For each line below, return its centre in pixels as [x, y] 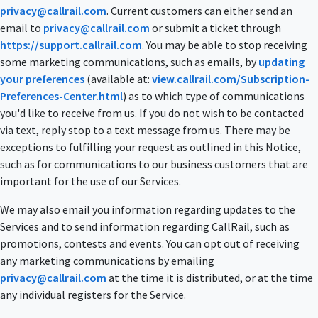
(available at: [118, 79]
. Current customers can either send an [199, 11]
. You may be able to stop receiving [225, 45]
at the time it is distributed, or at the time [210, 278]
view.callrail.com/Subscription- [231, 79]
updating [281, 62]
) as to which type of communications [214, 96]
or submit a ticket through [215, 28]
